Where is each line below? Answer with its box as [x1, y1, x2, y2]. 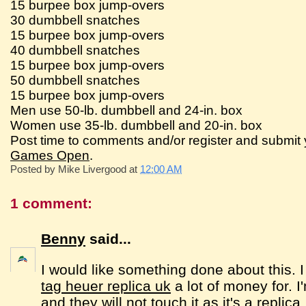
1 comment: [10, 195, 93, 211]
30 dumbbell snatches [10, 13, 141, 27]
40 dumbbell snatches [10, 43, 141, 57]
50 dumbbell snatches [10, 73, 141, 87]
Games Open [10, 148, 90, 163]
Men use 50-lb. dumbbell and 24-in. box [10, 103, 243, 117]
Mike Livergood [58, 163, 127, 175]
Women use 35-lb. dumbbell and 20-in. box [10, 118, 263, 133]
